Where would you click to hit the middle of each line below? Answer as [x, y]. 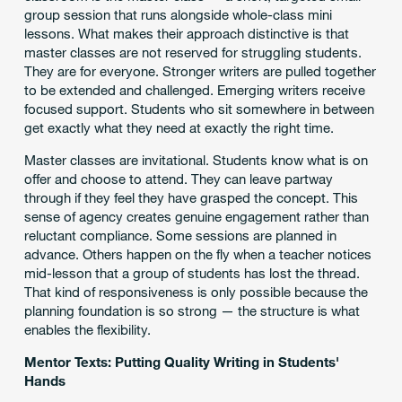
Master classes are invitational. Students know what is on [196, 160]
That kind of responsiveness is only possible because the [196, 292]
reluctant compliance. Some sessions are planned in [180, 236]
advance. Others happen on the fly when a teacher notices [197, 254]
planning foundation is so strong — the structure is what [192, 311]
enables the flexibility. [87, 330]
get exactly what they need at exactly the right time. [179, 128]
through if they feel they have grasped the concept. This [191, 198]
